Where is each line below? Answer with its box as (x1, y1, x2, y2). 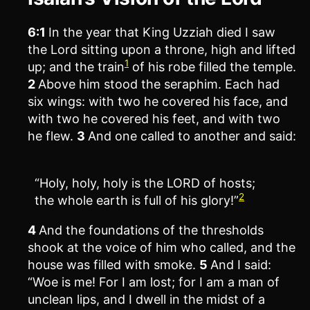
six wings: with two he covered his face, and (28, 94, 288, 109)
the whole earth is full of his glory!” (28, 193, 239, 208)
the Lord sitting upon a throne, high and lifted (28, 42, 295, 57)
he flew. (28, 129, 77, 143)
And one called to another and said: (88, 129, 296, 143)
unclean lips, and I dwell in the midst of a (28, 292, 265, 307)
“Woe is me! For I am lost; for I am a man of (28, 275, 280, 289)
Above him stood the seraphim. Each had (38, 77, 280, 91)
